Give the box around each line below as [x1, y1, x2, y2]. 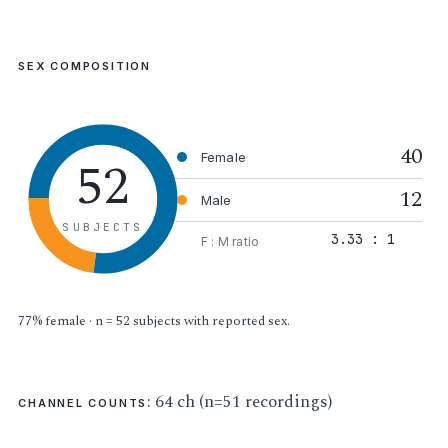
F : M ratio [200, 234, 260, 250]
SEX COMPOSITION [18, 58, 151, 73]
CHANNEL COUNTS [18, 396, 148, 411]
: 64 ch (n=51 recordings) [147, 389, 333, 416]
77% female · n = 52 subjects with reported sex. [18, 310, 291, 331]
